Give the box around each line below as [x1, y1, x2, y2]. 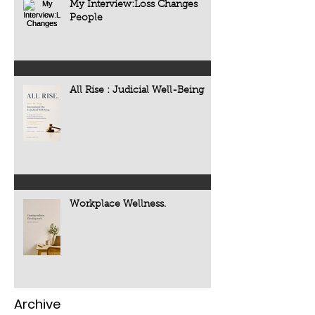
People [70, 13, 103, 24]
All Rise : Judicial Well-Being [70, 86, 204, 96]
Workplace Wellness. [70, 200, 166, 210]
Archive [14, 295, 60, 314]
